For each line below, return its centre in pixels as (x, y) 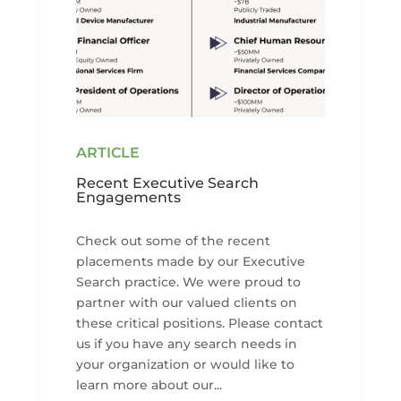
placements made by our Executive (190, 261)
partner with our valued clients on (186, 302)
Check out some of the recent (173, 240)
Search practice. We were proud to (188, 282)
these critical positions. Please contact (199, 323)
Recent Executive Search (167, 183)
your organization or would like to (185, 364)
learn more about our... (149, 384)
